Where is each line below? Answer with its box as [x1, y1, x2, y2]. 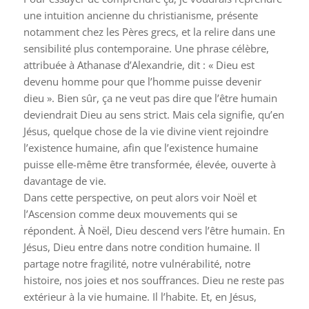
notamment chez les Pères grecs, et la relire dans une [23, 25, 275, 39]
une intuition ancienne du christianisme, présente [23, 8, 258, 23]
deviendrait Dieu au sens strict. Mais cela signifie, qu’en [23, 108, 284, 122]
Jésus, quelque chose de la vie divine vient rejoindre [23, 124, 268, 139]
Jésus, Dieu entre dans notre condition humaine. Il [23, 240, 260, 255]
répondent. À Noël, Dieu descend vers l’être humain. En [23, 223, 285, 238]
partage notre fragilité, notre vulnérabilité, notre [23, 257, 250, 271]
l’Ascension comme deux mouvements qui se [23, 207, 237, 221]
